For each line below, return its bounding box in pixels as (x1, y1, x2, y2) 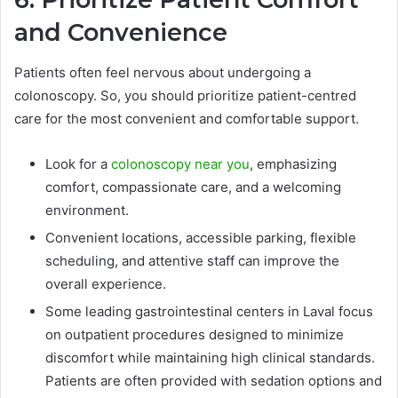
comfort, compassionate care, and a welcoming (45, 178, 341, 195)
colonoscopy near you (111, 155, 250, 172)
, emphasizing (250, 155, 337, 172)
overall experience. (45, 275, 166, 292)
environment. (45, 201, 129, 219)
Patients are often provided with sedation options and (45, 371, 382, 389)
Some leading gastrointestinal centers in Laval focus (45, 302, 373, 320)
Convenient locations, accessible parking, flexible (45, 228, 356, 246)
